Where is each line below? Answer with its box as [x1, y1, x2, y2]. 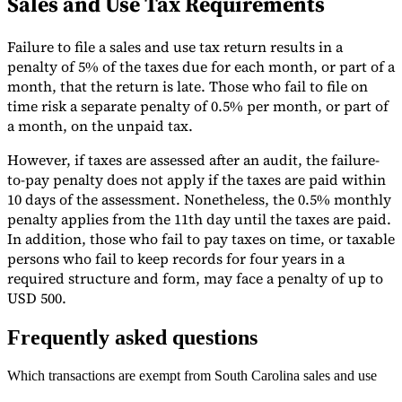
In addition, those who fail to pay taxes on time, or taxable [7, 229, 395, 249]
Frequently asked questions [7, 326, 258, 350]
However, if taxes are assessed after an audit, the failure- [7, 150, 380, 170]
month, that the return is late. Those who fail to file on [7, 76, 368, 97]
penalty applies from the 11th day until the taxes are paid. [7, 209, 391, 230]
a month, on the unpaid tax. [7, 116, 197, 136]
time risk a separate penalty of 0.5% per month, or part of [7, 96, 389, 117]
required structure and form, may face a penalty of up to [7, 268, 383, 289]
